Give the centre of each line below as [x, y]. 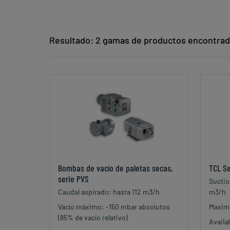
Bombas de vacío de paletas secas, [115, 168]
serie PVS [73, 179]
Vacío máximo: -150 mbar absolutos [114, 207]
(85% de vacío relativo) [93, 218]
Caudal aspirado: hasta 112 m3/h [109, 192]
